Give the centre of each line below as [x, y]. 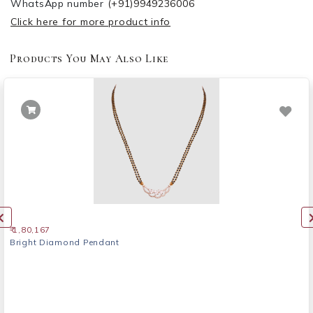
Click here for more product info [91, 22]
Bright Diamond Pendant [65, 242]
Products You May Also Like [89, 58]
